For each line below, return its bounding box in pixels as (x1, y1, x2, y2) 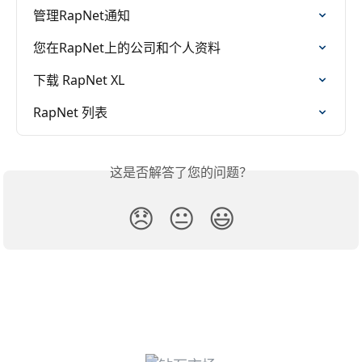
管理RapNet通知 (33, 6, 130, 24)
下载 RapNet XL (33, 70, 124, 89)
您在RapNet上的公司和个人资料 (33, 38, 221, 57)
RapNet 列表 (33, 103, 107, 121)
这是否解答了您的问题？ (110, 162, 252, 181)
